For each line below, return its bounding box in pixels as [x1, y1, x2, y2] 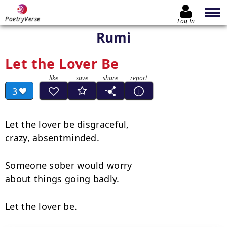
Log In [177, 16, 195, 25]
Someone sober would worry [5, 159, 132, 171]
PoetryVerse [5, 15, 41, 23]
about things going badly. [5, 173, 120, 185]
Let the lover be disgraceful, [5, 118, 129, 130]
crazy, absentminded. [5, 132, 99, 144]
